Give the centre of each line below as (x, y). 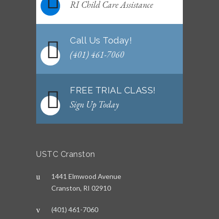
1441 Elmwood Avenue (86, 176)
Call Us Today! (101, 40)
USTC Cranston (66, 154)
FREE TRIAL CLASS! (113, 90)
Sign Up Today (94, 104)
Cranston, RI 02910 (81, 188)
